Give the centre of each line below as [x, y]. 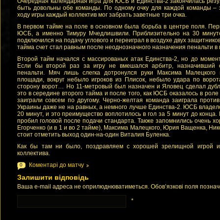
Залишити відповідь [53, 177]
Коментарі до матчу [56, 165]
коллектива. [34, 153]
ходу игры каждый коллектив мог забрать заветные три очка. [102, 15]
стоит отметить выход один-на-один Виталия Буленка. [94, 135]
